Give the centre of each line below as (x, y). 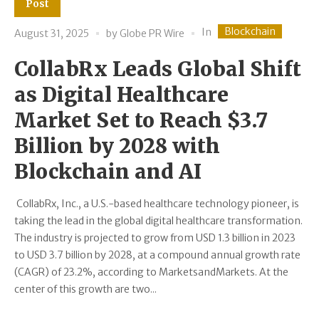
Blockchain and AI (108, 172)
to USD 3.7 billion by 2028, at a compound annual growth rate (157, 255)
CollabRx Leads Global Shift (158, 69)
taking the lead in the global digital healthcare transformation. (158, 221)
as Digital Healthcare (121, 95)
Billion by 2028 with (117, 146)
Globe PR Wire (152, 33)
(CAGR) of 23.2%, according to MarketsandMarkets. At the (151, 272)
